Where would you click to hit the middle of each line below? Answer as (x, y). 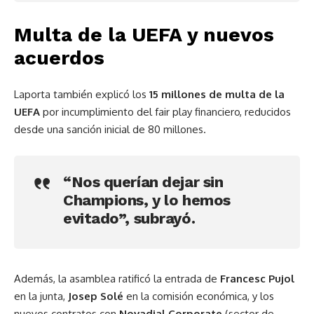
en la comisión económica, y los (199, 296)
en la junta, (41, 296)
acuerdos (59, 58)
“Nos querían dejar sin (143, 182)
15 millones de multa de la (217, 94)
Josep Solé (96, 296)
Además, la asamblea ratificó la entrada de (117, 279)
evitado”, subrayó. (129, 218)
